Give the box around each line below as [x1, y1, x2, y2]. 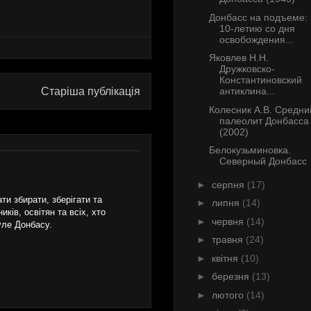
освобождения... [219, 33, 294, 45]
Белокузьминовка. [208, 144, 291, 156]
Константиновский [219, 74, 302, 86]
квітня [211, 252, 241, 264]
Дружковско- [219, 63, 275, 75]
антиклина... [219, 85, 275, 97]
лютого [211, 289, 246, 301]
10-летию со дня [219, 22, 295, 34]
